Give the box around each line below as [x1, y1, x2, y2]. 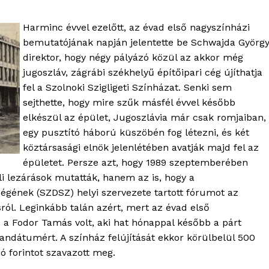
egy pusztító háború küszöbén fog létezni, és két [23, 127, 249, 139]
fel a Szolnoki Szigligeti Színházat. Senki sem [23, 82, 232, 94]
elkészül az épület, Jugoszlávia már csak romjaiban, [23, 112, 266, 124]
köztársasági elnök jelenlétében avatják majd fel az [23, 142, 259, 154]
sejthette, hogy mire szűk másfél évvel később [23, 97, 235, 109]
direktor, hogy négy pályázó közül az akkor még [23, 52, 243, 64]
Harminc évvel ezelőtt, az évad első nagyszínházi [23, 22, 250, 34]
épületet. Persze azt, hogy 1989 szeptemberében [23, 157, 248, 169]
